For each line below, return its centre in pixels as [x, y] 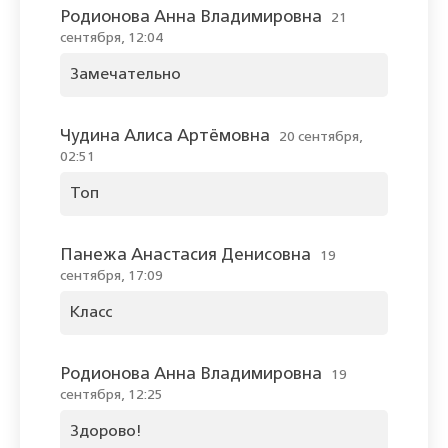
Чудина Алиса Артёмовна [165, 137]
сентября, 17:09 [111, 276]
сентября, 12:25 [111, 395]
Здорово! [106, 432]
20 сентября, [321, 137]
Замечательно [125, 75]
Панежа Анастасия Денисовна [185, 256]
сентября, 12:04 [111, 38]
